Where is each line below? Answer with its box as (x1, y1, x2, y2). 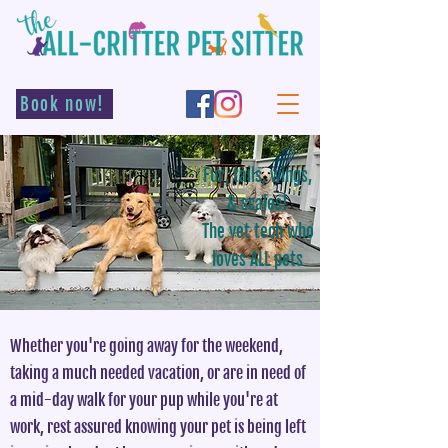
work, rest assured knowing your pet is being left (10, 417, 306, 437)
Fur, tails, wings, (203, 165, 312, 186)
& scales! (227, 193, 288, 214)
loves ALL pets (212, 249, 303, 270)
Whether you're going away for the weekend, (10, 336, 283, 356)
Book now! (19, 93, 106, 115)
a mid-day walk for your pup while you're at (10, 390, 278, 410)
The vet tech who (201, 221, 314, 242)
